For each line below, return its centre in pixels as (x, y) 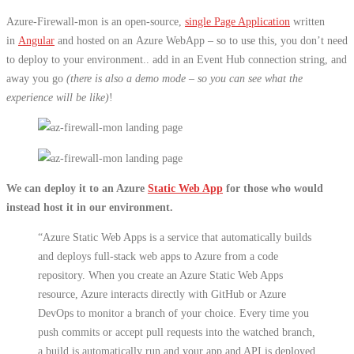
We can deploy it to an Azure (75, 188)
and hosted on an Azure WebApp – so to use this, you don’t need (201, 41)
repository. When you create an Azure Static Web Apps (160, 275)
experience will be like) (58, 98)
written (307, 22)
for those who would (275, 188)
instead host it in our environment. (90, 207)
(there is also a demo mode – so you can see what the (185, 79)
